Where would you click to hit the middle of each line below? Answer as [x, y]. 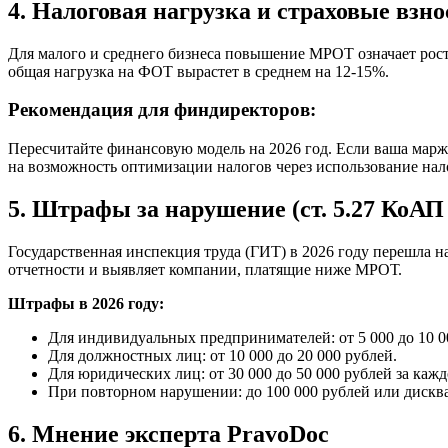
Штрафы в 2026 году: [86, 303]
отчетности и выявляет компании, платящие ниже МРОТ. [205, 269]
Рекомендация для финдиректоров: [162, 110]
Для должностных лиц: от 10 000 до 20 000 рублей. [222, 355]
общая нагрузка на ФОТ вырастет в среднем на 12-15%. [198, 71]
